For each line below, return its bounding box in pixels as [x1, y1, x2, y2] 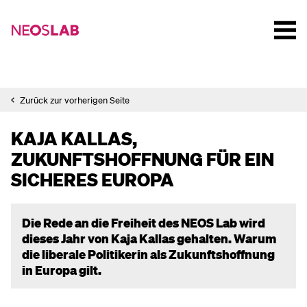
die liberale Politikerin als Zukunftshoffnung [22, 246, 275, 262]
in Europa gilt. [22, 262, 101, 278]
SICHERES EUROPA [11, 168, 174, 191]
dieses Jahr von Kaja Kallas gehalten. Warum [22, 230, 276, 246]
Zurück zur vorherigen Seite [20, 94, 130, 106]
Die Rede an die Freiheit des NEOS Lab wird [22, 214, 265, 230]
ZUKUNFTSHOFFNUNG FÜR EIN [11, 147, 274, 170]
